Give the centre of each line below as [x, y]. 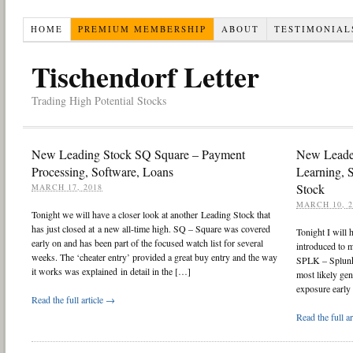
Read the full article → [73, 299]
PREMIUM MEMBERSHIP [142, 28]
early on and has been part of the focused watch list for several [147, 242]
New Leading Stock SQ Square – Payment [138, 154]
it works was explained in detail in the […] [111, 271]
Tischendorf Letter [145, 76]
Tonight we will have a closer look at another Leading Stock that [151, 214]
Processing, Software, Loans [102, 171]
